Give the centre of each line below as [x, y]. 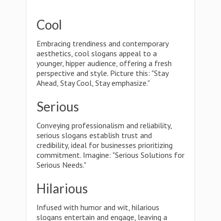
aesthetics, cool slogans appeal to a [97, 53]
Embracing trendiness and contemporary [102, 43]
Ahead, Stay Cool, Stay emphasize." [93, 83]
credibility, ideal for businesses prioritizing [105, 145]
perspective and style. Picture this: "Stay [102, 73]
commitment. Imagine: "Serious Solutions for [110, 155]
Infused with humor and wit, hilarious [98, 207]
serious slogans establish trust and [94, 135]
